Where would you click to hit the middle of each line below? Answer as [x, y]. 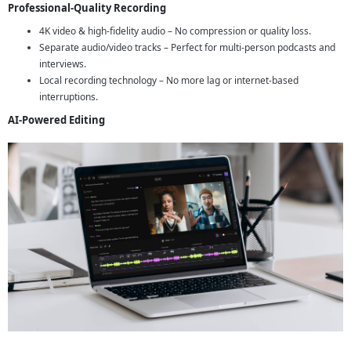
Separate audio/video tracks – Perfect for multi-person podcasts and [187, 47]
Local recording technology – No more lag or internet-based [169, 80]
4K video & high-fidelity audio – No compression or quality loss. [175, 31]
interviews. [63, 63]
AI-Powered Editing [56, 119]
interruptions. [69, 96]
